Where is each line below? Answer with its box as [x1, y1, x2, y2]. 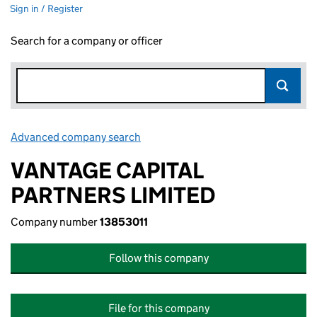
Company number [11, 215, 100, 229]
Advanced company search [11, 130, 141, 144]
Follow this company [108, 251, 209, 265]
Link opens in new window [143, 130, 268, 144]
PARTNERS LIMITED [11, 181, 216, 209]
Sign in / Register [10, 2, 83, 15]
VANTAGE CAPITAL [11, 156, 203, 185]
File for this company [108, 301, 209, 315]
